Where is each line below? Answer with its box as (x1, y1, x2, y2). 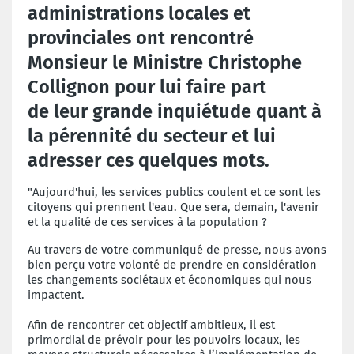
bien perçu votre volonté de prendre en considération (28, 257, 317, 272)
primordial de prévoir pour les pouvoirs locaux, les (28, 332, 300, 347)
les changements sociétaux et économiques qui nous (28, 272, 311, 287)
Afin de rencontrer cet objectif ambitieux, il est (28, 317, 275, 332)
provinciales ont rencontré (28, 26, 254, 49)
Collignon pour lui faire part (28, 75, 266, 98)
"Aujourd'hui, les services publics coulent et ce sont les (28, 184, 321, 199)
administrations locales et (28, 2, 250, 24)
